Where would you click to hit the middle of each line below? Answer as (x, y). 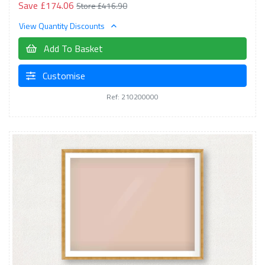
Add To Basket (72, 48)
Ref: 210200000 (132, 96)
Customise (63, 75)
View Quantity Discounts (63, 25)
